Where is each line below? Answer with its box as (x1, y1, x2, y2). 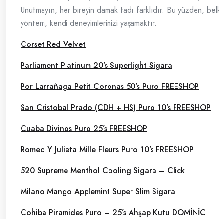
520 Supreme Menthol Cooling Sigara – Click (21, 165, 185, 176)
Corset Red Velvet (21, 39, 86, 50)
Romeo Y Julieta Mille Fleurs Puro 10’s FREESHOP (21, 144, 194, 155)
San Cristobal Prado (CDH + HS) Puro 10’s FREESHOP (21, 102, 211, 113)
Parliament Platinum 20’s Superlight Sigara (21, 60, 172, 71)
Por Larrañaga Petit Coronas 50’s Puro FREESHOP (21, 81, 199, 92)
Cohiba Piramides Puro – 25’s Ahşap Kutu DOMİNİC (21, 207, 206, 218)
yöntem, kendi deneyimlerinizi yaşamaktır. (21, 18, 157, 29)
